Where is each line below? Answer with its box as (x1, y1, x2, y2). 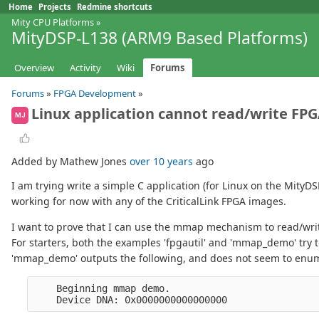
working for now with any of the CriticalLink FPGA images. (11, 194, 286, 209)
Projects (38, 1, 71, 12)
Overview (14, 61, 54, 75)
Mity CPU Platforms (11, 16, 94, 28)
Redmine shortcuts (77, 1, 152, 12)
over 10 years (130, 155, 193, 169)
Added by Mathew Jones (11, 155, 130, 169)
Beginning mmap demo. (33, 283, 171, 295)
